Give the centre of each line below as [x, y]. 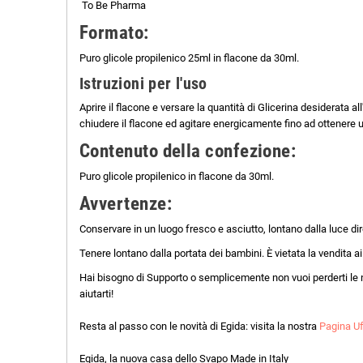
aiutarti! [98, 294]
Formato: [114, 33]
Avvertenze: [126, 204]
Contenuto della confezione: [190, 152]
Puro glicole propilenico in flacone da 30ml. [177, 177]
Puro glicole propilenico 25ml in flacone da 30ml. [189, 58]
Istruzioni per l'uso [143, 84]
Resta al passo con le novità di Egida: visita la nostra [199, 327]
